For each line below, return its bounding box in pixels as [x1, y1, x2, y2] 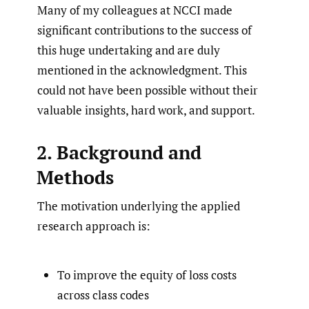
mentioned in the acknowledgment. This [37, 61, 247, 78]
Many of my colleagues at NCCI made [37, 1, 232, 18]
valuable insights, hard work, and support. [37, 101, 255, 118]
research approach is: [37, 217, 150, 234]
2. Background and [36, 139, 201, 165]
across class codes [57, 287, 149, 303]
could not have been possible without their [37, 81, 258, 98]
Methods [36, 164, 114, 190]
